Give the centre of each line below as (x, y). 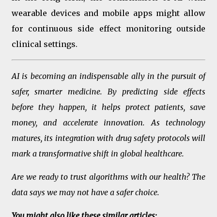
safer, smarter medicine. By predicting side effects (108, 91)
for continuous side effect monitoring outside (108, 28)
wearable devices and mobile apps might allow (108, 13)
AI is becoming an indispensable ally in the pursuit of (108, 76)
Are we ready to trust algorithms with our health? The (108, 177)
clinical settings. (45, 44)
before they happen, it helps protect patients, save (108, 107)
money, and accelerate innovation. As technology (108, 122)
